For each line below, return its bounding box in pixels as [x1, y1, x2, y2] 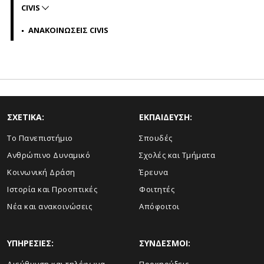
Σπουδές [139, 133, 173, 143]
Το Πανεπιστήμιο [7, 133, 73, 143]
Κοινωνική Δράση [7, 167, 75, 177]
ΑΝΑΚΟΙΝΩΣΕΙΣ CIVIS [28, 25, 108, 35]
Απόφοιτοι [139, 201, 180, 212]
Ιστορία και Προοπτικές [7, 184, 97, 194]
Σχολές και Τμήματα [139, 150, 215, 160]
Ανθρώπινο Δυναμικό [7, 150, 90, 160]
